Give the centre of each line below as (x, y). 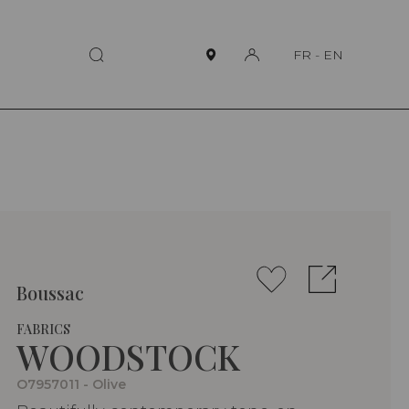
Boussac (50, 293)
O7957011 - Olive (71, 385)
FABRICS (43, 330)
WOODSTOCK (128, 357)
